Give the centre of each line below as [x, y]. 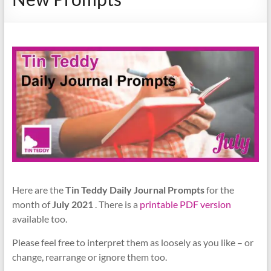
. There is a [116, 204]
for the [219, 190]
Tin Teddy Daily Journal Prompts [135, 190]
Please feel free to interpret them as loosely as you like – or [132, 243]
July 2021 [72, 204]
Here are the [38, 190]
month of [32, 204]
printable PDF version [185, 204]
